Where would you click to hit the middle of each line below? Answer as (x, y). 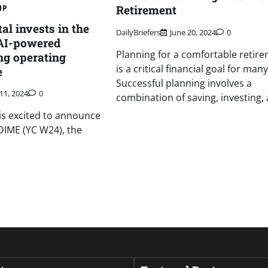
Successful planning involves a (184, 83)
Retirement (146, 10)
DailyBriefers (138, 32)
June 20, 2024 (193, 32)
